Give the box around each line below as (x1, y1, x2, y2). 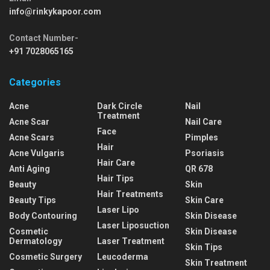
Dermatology (9, 236, 62, 246)
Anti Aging (9, 164, 50, 174)
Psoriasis (185, 148, 224, 159)
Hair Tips (97, 174, 134, 184)
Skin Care (185, 195, 224, 206)
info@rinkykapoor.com (9, 7, 101, 17)
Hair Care (97, 158, 135, 168)
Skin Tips (185, 242, 222, 253)
